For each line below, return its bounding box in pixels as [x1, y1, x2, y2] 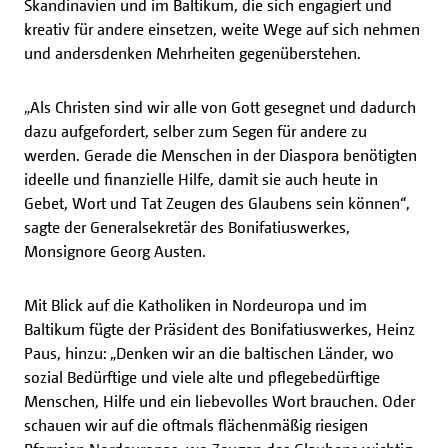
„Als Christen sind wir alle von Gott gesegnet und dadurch [24, 97, 416, 117]
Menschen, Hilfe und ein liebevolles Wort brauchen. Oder [24, 391, 415, 411]
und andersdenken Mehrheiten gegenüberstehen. [24, 43, 361, 63]
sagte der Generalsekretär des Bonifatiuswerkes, [24, 217, 350, 237]
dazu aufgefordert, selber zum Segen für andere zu [24, 121, 367, 141]
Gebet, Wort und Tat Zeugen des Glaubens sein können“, [24, 193, 410, 213]
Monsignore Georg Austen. [24, 241, 206, 261]
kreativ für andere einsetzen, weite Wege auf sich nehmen [24, 19, 420, 39]
